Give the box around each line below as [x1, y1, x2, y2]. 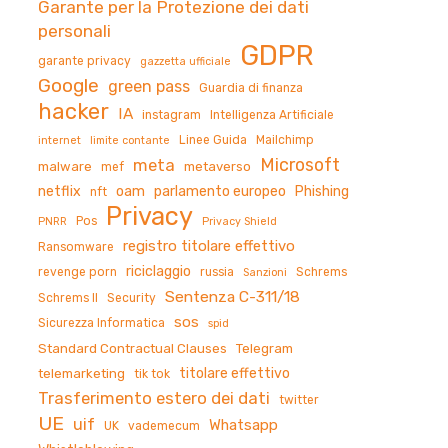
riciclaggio [125, 262, 191, 280]
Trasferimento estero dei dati [37, 387, 270, 408]
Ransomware [37, 239, 114, 254]
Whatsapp [208, 415, 278, 434]
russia [199, 264, 234, 279]
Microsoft [259, 153, 340, 175]
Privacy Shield [201, 214, 277, 228]
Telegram [235, 340, 293, 356]
